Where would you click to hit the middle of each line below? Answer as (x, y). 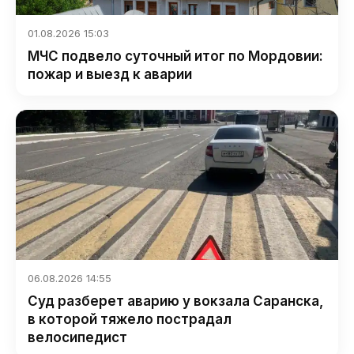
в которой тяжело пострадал (130, 320)
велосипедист (77, 338)
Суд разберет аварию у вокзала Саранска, (175, 301)
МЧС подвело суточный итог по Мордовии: (175, 56)
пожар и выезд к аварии (110, 75)
